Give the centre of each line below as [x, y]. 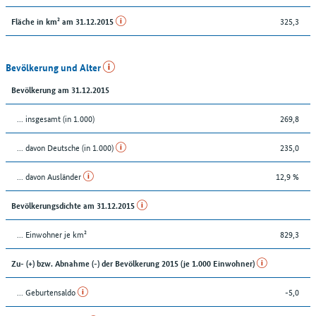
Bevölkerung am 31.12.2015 [60, 89]
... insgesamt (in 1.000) [56, 118]
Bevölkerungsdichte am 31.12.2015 [74, 205]
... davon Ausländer [50, 176]
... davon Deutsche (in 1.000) [66, 147]
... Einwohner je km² [52, 233]
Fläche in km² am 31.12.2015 [63, 20]
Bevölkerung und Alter [54, 67]
